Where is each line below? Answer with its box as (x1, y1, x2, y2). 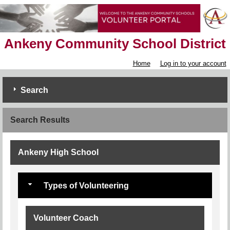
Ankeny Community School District (4, 36, 226, 52)
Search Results (10, 116, 70, 125)
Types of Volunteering (42, 181, 129, 190)
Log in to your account (160, 60, 226, 68)
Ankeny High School (18, 148, 99, 157)
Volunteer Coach (33, 214, 99, 223)
